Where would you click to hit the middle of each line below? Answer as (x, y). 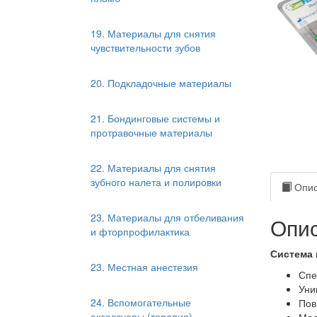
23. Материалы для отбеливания (167, 217)
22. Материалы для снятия (153, 168)
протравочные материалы (151, 132)
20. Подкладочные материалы (161, 83)
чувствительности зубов (145, 47)
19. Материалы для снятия (153, 33)
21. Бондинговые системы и (155, 118)
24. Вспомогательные (141, 302)
